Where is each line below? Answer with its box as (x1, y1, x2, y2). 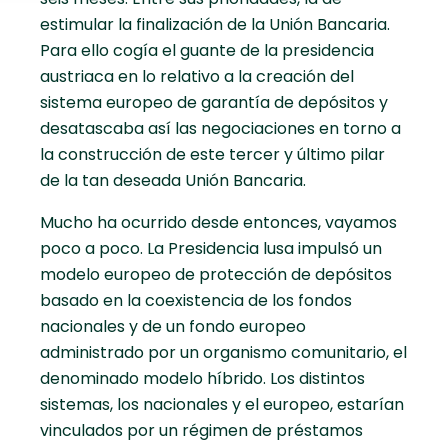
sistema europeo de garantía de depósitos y (40, 91, 388, 115)
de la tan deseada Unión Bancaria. (40, 169, 306, 193)
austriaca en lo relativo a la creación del (40, 65, 354, 89)
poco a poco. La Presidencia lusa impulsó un (40, 237, 382, 261)
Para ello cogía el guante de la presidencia (40, 39, 374, 63)
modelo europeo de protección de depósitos (40, 263, 392, 287)
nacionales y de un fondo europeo (40, 315, 306, 339)
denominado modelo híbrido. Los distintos (40, 367, 365, 391)
